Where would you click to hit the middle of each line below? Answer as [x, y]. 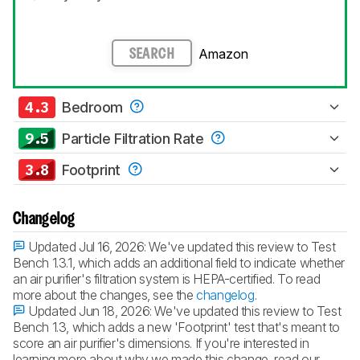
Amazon [223, 54]
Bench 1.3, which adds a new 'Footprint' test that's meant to [177, 327]
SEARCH [152, 55]
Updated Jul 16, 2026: [87, 246]
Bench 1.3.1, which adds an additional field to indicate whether [179, 262]
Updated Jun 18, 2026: [90, 311]
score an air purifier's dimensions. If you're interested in [161, 343]
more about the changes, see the [105, 295]
